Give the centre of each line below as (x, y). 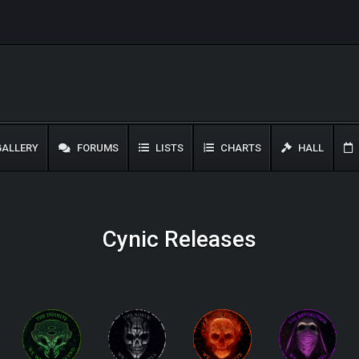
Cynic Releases (179, 239)
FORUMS (97, 148)
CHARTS (240, 148)
